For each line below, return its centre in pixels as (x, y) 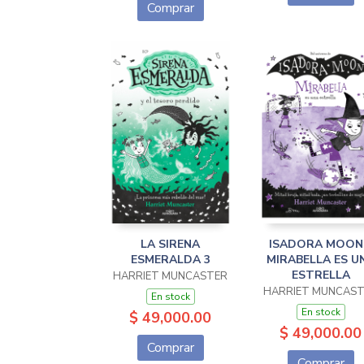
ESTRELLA (321, 275)
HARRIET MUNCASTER (170, 276)
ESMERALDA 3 (170, 260)
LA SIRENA (170, 244)
